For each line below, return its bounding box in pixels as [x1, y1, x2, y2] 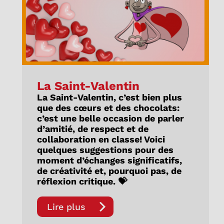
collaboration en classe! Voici [36, 133, 165, 144]
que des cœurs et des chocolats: [36, 102, 179, 113]
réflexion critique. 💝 [36, 175, 127, 186]
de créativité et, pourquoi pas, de [36, 165, 181, 176]
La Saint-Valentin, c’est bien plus [36, 91, 182, 102]
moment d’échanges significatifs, [36, 154, 182, 165]
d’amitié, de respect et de [36, 123, 148, 134]
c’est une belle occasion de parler [36, 112, 184, 123]
